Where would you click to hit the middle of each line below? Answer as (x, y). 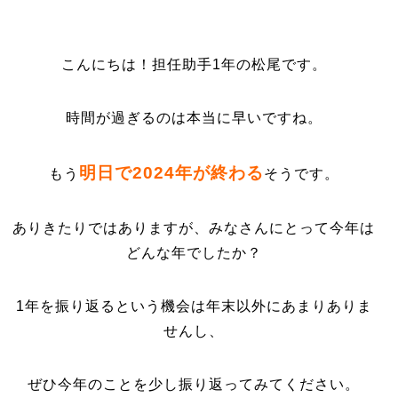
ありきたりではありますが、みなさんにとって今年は (194, 228)
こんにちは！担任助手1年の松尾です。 (194, 64)
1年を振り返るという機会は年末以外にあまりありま (194, 306)
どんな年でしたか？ (194, 253)
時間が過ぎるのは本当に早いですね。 (194, 118)
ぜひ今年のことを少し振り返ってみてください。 (194, 384)
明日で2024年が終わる (171, 173)
